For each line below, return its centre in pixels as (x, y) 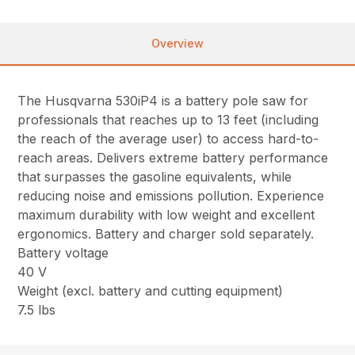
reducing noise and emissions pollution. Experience (171, 196)
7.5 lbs (37, 310)
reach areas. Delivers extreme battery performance (173, 158)
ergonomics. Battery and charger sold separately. (166, 234)
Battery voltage (63, 253)
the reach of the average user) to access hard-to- (168, 139)
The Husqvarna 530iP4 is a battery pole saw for (163, 101)
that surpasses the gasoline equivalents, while (155, 177)
